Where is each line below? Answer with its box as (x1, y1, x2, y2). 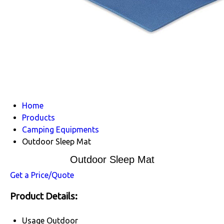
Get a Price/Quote (10, 170, 74, 179)
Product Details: (10, 190, 77, 201)
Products (22, 113, 55, 122)
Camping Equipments (22, 125, 99, 134)
